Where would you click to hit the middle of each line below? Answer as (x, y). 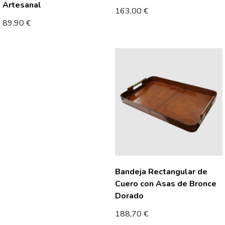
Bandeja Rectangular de (161, 172)
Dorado (129, 196)
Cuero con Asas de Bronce (166, 184)
